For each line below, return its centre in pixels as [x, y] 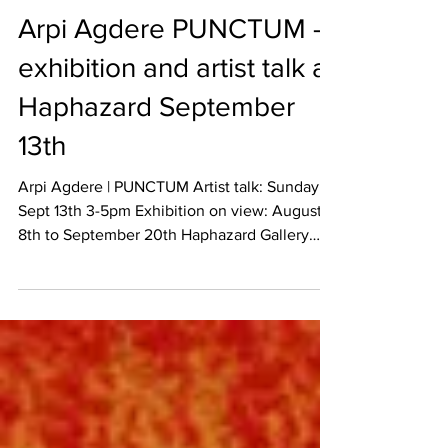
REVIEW [54, 48]
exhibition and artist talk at [176, 133]
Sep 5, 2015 [49, 17]
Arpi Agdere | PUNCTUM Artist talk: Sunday [105, 252]
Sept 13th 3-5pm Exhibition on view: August [170, 276]
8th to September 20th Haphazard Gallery [99, 300]
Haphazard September [156, 172]
